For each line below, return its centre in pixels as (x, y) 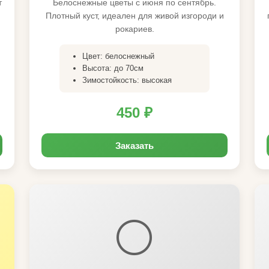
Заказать (134, 145)
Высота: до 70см (113, 68)
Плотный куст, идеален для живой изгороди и (134, 16)
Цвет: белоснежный (118, 56)
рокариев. (134, 29)
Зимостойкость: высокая (127, 80)
